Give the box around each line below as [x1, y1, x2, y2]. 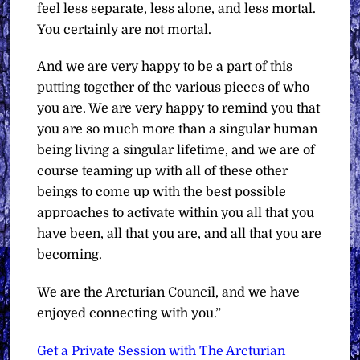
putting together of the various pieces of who [37, 80, 310, 96]
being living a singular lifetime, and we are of [37, 143, 316, 158]
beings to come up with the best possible [37, 185, 287, 200]
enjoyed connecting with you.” [37, 306, 222, 321]
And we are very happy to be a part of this [37, 59, 293, 75]
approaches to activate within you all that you [37, 206, 315, 221]
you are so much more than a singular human [37, 122, 318, 137]
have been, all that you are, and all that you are [37, 227, 322, 242]
